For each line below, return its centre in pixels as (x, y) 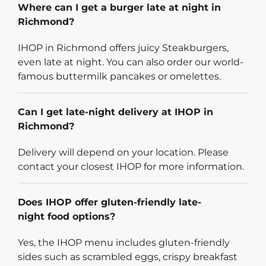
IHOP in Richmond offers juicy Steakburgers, (123, 48)
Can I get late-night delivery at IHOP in (115, 112)
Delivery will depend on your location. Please (123, 153)
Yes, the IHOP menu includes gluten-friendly (124, 243)
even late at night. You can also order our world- (131, 62)
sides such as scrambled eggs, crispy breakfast (128, 257)
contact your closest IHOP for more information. (131, 167)
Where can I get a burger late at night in (119, 8)
